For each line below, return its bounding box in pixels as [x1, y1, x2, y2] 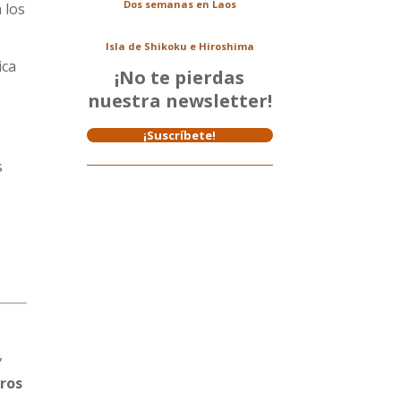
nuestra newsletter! [87, 89, 272, 114]
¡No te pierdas [115, 65, 245, 90]
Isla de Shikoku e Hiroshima [105, 39, 254, 54]
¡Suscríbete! [143, 127, 217, 144]
